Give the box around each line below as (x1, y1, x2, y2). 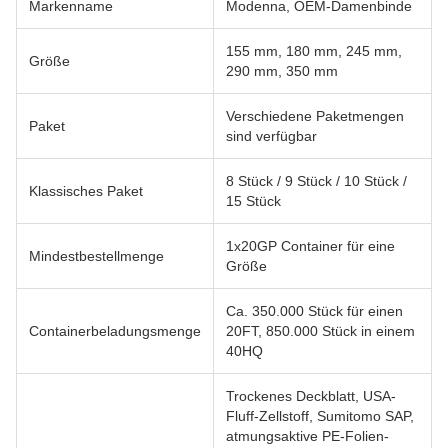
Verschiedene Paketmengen (226, 108, 404, 124)
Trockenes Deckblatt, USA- (226, 388, 396, 404)
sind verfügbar (226, 128, 317, 144)
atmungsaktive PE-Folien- (226, 428, 389, 444)
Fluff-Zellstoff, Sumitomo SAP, (226, 408, 414, 424)
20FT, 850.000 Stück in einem (226, 323, 415, 339)
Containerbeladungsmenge (29, 323, 201, 339)
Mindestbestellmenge (29, 248, 164, 264)
